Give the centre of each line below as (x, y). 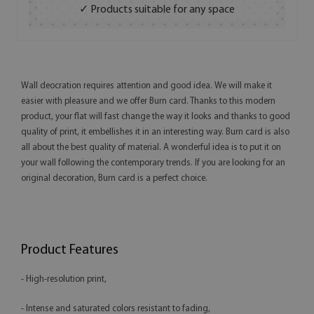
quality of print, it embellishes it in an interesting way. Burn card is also (155, 132)
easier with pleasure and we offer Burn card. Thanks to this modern (148, 102)
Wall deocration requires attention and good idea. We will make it (146, 86)
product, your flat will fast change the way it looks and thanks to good (156, 117)
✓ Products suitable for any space (157, 10)
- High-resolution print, (64, 280)
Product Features (70, 251)
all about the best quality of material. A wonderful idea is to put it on (151, 148)
